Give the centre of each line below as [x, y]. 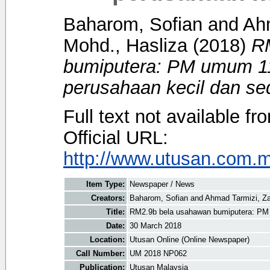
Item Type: [105, 184]
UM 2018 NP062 [158, 254]
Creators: [108, 198]
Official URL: [116, 137]
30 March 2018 [155, 226]
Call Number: [100, 254]
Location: [107, 240]
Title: [115, 212]
